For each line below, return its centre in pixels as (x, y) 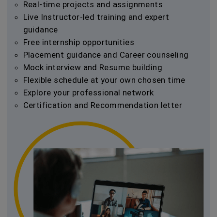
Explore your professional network (88, 93)
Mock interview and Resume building (93, 67)
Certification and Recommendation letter (103, 105)
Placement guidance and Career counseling (106, 55)
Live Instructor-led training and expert (96, 17)
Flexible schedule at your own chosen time (104, 80)
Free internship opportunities (79, 42)
